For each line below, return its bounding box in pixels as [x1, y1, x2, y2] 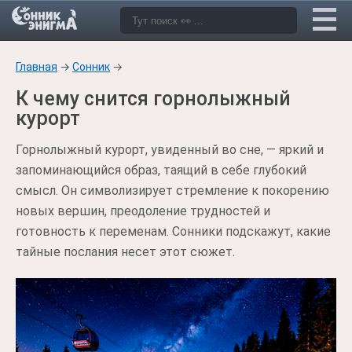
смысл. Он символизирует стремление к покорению [16, 183, 329, 198]
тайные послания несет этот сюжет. [16, 244, 235, 259]
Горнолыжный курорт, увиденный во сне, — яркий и [16, 142, 324, 157]
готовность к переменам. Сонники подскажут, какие [16, 224, 331, 239]
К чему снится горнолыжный [16, 87, 291, 110]
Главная [16, 60, 57, 73]
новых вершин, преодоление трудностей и [16, 203, 270, 218]
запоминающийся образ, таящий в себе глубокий [16, 163, 306, 178]
